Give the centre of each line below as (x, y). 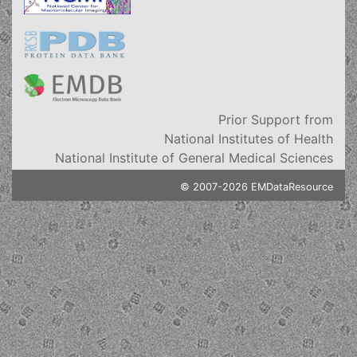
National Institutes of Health (249, 139)
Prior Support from (276, 120)
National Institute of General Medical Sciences (194, 158)
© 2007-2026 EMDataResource (257, 187)
